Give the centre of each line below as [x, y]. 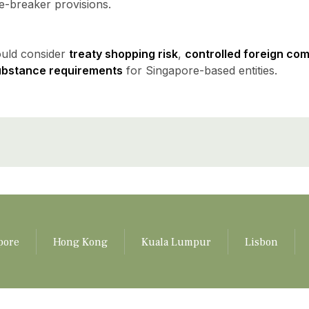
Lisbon [261, 242]
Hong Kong [80, 242]
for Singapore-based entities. [200, 70]
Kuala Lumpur [176, 242]
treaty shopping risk [123, 54]
